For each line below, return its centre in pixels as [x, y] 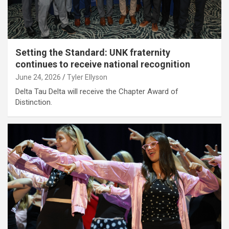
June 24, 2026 [38, 77]
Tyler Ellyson [87, 77]
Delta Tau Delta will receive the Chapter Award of [97, 92]
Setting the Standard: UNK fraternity [93, 53]
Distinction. [34, 102]
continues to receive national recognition [103, 64]
